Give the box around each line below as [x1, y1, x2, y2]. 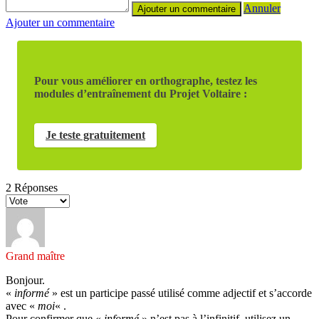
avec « [6, 299, 38, 312]
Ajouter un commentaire [6, 16, 115, 28]
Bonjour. [6, 273, 45, 286]
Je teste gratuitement [46, 128, 145, 141]
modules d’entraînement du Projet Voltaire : [34, 87, 247, 100]
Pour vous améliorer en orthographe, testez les [34, 74, 257, 87]
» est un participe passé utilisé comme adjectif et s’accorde [49, 286, 312, 299]
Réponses [11, 181, 58, 194]
